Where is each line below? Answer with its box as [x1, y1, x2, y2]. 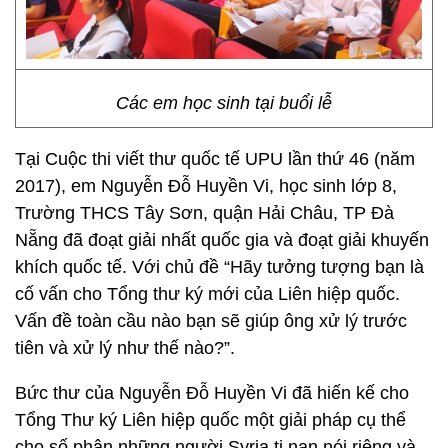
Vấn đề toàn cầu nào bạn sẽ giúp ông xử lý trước [15, 311, 407, 331]
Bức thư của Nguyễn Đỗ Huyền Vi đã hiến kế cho [15, 383, 409, 403]
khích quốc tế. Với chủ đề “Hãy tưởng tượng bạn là [15, 257, 424, 277]
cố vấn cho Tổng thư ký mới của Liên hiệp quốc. [15, 284, 400, 304]
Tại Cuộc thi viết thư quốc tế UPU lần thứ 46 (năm [15, 149, 415, 169]
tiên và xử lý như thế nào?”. [15, 338, 235, 358]
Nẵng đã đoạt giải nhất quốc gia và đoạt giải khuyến [15, 230, 429, 250]
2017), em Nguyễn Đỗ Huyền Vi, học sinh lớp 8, [15, 176, 397, 196]
